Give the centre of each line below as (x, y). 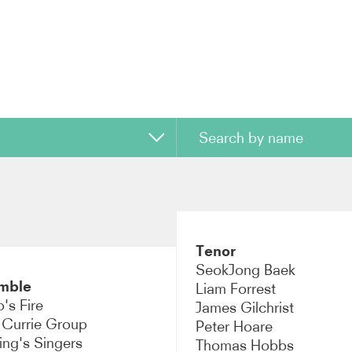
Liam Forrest (235, 288)
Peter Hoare (234, 326)
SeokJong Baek (245, 269)
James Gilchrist (244, 307)
